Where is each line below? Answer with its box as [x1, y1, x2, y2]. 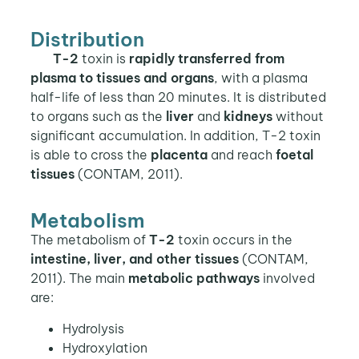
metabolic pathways [127, 270, 260, 287]
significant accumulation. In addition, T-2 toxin [30, 127, 321, 143]
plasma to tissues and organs [30, 69, 214, 86]
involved [259, 270, 315, 287]
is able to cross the [30, 146, 151, 163]
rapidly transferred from [128, 50, 284, 67]
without [272, 107, 324, 124]
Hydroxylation [62, 339, 147, 356]
